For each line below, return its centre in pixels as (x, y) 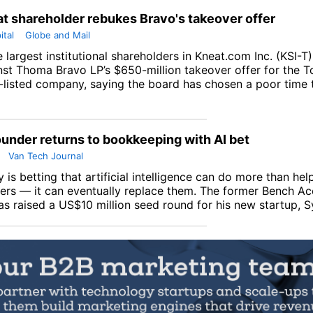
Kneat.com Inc (232, 56)
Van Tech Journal (46, 156)
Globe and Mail (58, 35)
